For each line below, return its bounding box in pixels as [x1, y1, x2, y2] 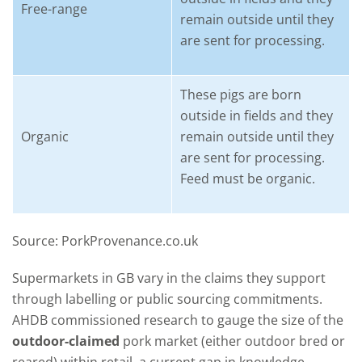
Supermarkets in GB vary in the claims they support [12, 269, 326, 287]
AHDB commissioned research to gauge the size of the [12, 311, 343, 329]
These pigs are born [180, 86, 301, 103]
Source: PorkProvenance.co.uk [12, 232, 198, 250]
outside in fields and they [180, 107, 333, 124]
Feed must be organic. [180, 170, 315, 187]
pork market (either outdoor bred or [120, 332, 345, 350]
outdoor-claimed [12, 332, 120, 350]
